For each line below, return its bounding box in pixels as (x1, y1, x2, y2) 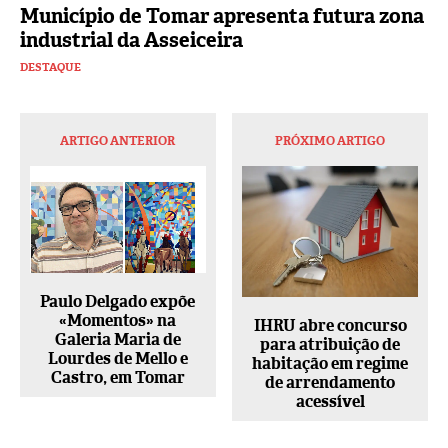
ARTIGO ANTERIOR (60, 132, 176, 149)
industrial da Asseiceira (20, 26, 243, 53)
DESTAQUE (20, 59, 81, 74)
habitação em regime (252, 353, 409, 375)
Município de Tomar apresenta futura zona (20, 2, 424, 29)
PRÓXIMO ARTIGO (275, 132, 386, 149)
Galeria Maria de (54, 329, 181, 351)
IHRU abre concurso (253, 315, 407, 337)
